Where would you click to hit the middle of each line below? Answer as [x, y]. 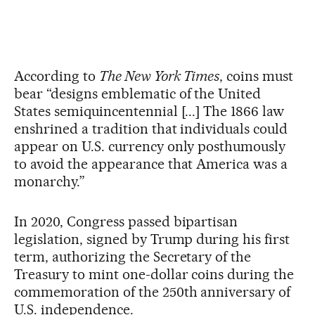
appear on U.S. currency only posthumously [150, 146]
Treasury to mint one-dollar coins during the [154, 274]
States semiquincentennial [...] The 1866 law [149, 111]
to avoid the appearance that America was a [151, 164]
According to [57, 76]
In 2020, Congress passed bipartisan [126, 221]
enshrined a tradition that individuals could [151, 129]
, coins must [257, 76]
